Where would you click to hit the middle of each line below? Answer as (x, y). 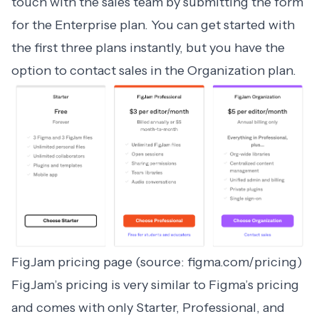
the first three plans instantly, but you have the (148, 47)
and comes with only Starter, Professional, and (148, 308)
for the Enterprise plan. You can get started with (153, 25)
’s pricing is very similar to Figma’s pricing (177, 285)
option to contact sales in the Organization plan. (155, 70)
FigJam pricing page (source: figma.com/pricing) (157, 262)
